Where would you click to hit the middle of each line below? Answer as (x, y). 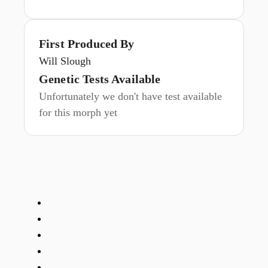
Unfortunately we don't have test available (130, 96)
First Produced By (87, 44)
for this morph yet (78, 112)
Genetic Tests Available (100, 79)
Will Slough (65, 61)
